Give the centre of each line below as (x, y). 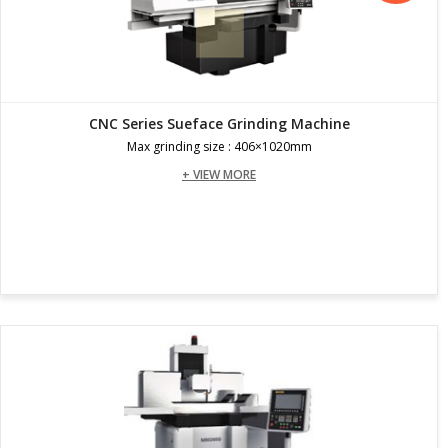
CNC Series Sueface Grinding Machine (219, 123)
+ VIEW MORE (219, 174)
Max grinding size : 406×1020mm (219, 146)
